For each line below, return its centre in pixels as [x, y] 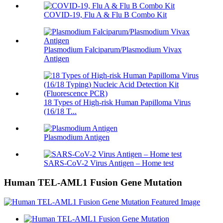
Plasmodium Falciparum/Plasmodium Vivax [113, 50]
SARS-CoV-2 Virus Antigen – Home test [109, 163]
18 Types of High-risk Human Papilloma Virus [117, 103]
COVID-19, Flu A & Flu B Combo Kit [105, 15]
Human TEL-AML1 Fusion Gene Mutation [93, 183]
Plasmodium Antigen [77, 137]
